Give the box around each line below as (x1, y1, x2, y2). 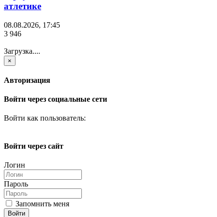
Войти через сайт (4, 141, 63, 150)
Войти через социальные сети (4, 95, 107, 104)
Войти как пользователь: (4, 114, 86, 123)
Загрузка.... (4, 46, 40, 55)
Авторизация (4, 76, 50, 84)
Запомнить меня (14, 199, 69, 208)
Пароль (4, 179, 28, 188)
